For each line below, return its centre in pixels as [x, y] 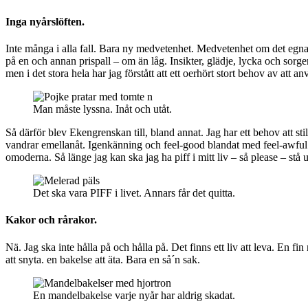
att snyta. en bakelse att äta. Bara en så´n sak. [103, 259]
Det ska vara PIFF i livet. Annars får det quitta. [134, 192]
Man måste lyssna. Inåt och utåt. [102, 109]
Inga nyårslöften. [45, 21]
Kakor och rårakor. [51, 220]
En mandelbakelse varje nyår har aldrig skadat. [134, 295]
